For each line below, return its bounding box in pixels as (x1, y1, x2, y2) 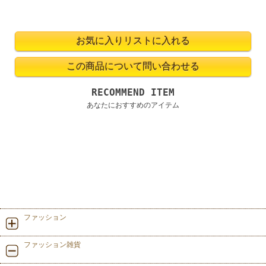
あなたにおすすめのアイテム (87, 101, 179, 110)
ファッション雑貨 (24, 240, 81, 249)
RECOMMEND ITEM (91, 87, 175, 99)
